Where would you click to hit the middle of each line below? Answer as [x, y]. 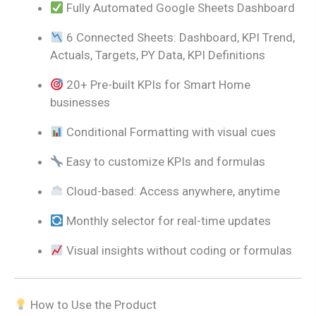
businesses [80, 103]
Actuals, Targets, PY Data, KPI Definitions [158, 55]
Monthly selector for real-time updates [168, 221]
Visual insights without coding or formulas [178, 251]
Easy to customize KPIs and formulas [165, 162]
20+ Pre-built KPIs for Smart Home [157, 85]
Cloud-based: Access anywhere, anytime [172, 192]
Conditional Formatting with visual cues [170, 132]
